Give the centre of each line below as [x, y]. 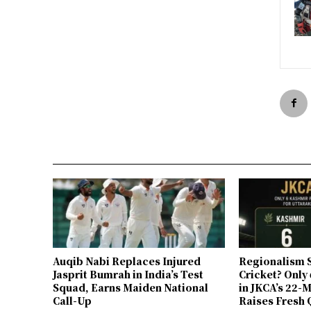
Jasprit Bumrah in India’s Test [128, 274]
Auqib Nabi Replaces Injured [127, 261]
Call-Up [72, 300]
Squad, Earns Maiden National [131, 287]
